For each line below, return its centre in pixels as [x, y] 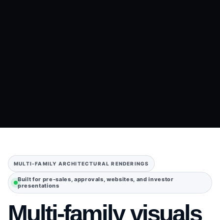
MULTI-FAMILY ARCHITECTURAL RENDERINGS [82, 164]
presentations [39, 186]
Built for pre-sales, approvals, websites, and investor [96, 179]
